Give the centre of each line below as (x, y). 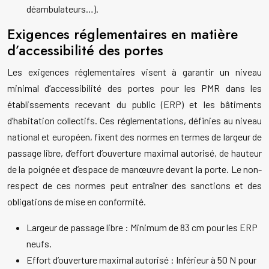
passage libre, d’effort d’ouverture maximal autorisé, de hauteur (134, 153)
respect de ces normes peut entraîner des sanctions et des (134, 186)
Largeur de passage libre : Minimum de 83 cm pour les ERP (142, 228)
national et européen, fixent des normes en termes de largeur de (134, 137)
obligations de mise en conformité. (77, 202)
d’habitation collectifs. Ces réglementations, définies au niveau (134, 121)
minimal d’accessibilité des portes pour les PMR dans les (134, 88)
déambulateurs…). (62, 9)
